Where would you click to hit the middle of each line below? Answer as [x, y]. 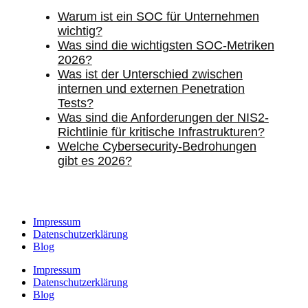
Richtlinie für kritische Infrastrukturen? [161, 132]
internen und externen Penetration [151, 88]
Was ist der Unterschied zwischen [150, 74]
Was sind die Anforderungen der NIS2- [163, 117]
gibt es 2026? [95, 161]
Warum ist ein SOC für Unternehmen [158, 16]
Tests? [75, 103]
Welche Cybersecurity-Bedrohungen [157, 146]
